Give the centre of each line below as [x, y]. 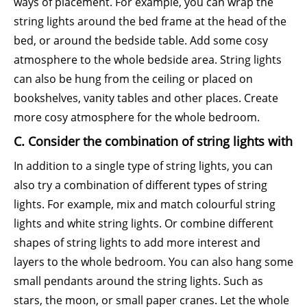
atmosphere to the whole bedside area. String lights [148, 60]
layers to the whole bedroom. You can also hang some [153, 262]
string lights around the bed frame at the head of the [150, 21]
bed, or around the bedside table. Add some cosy [141, 40]
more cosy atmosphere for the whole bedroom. [137, 117]
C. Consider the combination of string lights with [153, 141]
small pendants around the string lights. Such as [138, 281]
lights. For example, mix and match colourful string [145, 204]
